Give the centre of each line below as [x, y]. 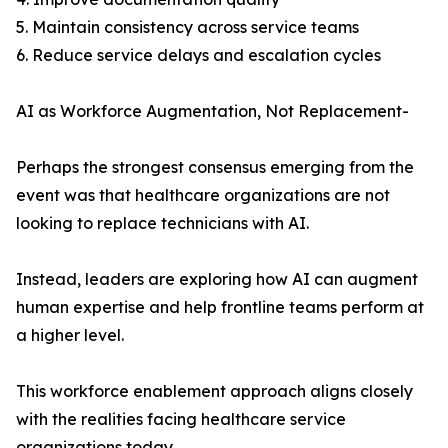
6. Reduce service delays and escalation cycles [198, 55]
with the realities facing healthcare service [181, 419]
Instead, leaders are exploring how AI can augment [217, 279]
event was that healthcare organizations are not [203, 195]
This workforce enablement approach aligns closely [214, 391]
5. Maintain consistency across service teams [187, 27]
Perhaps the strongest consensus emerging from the [215, 167]
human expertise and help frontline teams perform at [220, 307]
